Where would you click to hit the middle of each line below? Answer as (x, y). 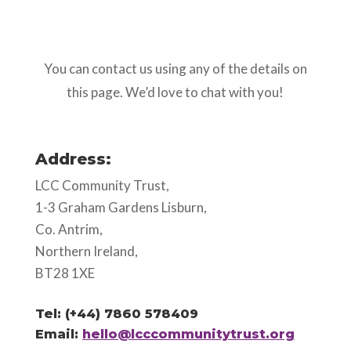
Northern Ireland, (86, 251)
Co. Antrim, (69, 229)
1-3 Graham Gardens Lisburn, (121, 207)
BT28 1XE (65, 273)
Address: (73, 159)
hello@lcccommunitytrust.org (188, 334)
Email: (58, 334)
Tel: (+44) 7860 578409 (116, 314)
